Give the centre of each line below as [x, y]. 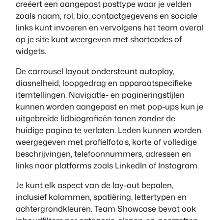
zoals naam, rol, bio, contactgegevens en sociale [107, 16]
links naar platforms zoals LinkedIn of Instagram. [107, 165]
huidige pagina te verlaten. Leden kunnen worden [109, 130]
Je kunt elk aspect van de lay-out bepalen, [95, 185]
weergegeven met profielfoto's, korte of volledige [106, 141]
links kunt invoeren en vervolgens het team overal [110, 27]
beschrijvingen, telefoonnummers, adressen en [103, 153]
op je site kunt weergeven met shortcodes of [99, 39]
